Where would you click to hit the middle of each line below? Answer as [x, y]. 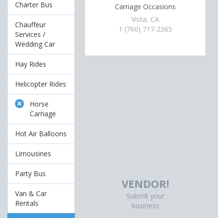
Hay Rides [31, 64]
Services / [30, 34]
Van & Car [31, 193]
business [145, 206]
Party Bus [30, 173]
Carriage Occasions [145, 7]
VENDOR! [145, 184]
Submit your [145, 196]
